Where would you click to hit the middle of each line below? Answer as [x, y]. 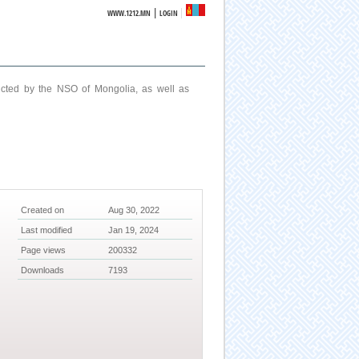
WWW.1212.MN [129, 13]
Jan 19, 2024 [134, 230]
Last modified [47, 230]
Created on [43, 210]
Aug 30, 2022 [134, 210]
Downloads [43, 270]
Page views [44, 250]
